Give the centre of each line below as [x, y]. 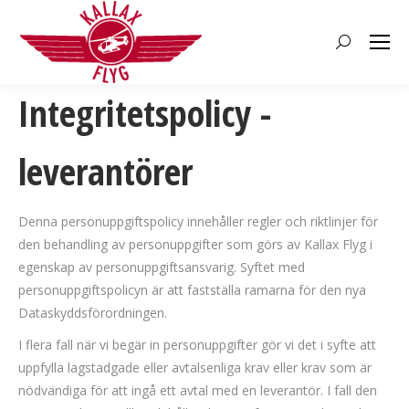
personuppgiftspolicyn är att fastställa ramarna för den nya [192, 290]
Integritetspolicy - [145, 113]
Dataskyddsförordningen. [93, 313]
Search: [357, 45]
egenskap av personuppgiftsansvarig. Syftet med [162, 267]
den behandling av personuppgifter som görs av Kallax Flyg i [195, 244]
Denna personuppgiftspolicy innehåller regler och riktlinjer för [198, 221]
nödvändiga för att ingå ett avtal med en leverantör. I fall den [198, 390]
